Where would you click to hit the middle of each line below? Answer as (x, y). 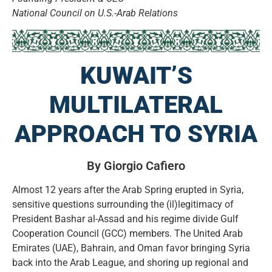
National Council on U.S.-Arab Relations (95, 13)
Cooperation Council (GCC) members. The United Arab (127, 233)
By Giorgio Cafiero (136, 165)
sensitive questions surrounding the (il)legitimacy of (123, 204)
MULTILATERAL (136, 104)
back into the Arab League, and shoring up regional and (130, 262)
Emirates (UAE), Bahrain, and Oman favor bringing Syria (131, 248)
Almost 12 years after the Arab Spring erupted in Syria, (128, 189)
